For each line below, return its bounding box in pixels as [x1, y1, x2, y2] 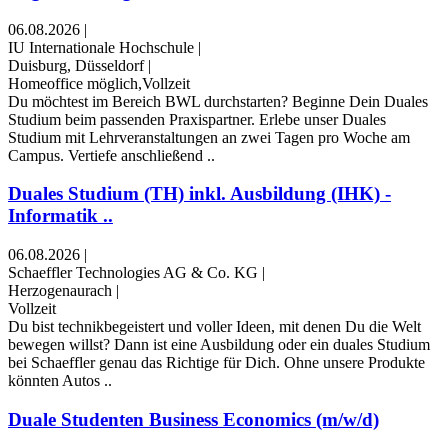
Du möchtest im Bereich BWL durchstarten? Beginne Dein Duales [8, 92, 428, 110]
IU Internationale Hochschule [8, 38, 194, 56]
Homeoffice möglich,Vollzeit [8, 74, 190, 92]
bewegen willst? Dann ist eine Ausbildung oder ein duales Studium [8, 336, 430, 354]
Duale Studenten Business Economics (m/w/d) [8, 408, 379, 430]
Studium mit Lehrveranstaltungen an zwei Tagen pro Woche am [8, 128, 410, 146]
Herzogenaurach [8, 282, 112, 300]
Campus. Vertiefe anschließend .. [8, 146, 215, 164]
